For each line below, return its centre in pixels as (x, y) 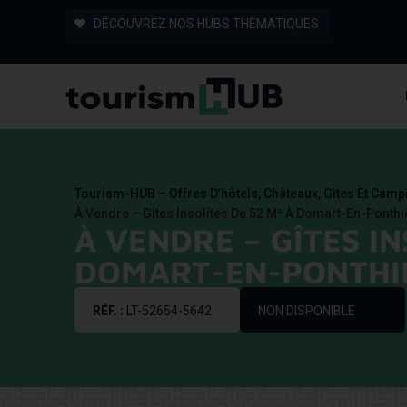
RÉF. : (109, 311)
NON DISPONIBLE (306, 311)
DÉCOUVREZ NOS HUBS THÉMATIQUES (206, 23)
